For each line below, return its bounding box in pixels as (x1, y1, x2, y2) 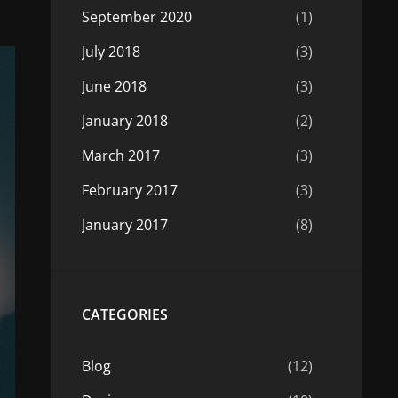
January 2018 (81, 111, 168, 131)
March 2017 (81, 146, 160, 165)
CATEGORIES (81, 305, 168, 324)
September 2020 (81, 7, 192, 27)
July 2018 (81, 42, 140, 61)
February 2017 (81, 180, 178, 200)
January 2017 (81, 215, 168, 235)
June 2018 (81, 76, 147, 96)
